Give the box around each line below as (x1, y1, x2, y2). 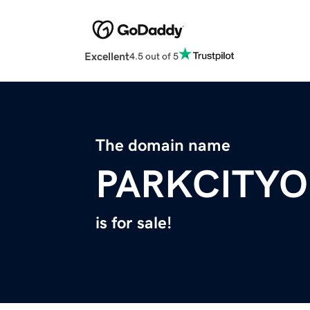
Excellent (84, 51, 129, 62)
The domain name (95, 137, 230, 154)
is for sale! (95, 215, 172, 232)
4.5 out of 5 (129, 51, 179, 61)
